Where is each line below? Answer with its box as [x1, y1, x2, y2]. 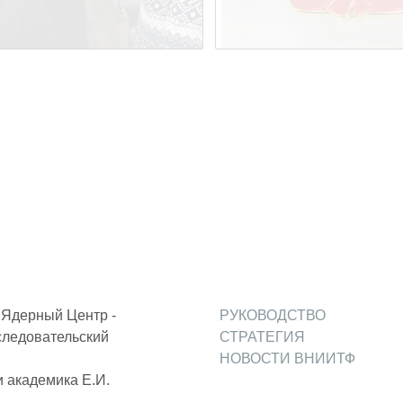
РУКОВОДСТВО [219, 308, 326, 323]
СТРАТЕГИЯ [219, 329, 305, 345]
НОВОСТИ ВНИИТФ [219, 351, 355, 366]
